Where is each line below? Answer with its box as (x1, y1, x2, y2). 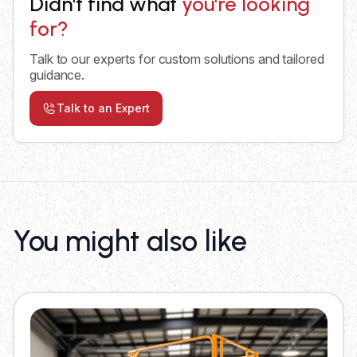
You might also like (13, 223, 247, 258)
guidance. (29, 66, 85, 83)
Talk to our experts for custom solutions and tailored (29, 50, 324, 67)
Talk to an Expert (57, 101, 150, 115)
